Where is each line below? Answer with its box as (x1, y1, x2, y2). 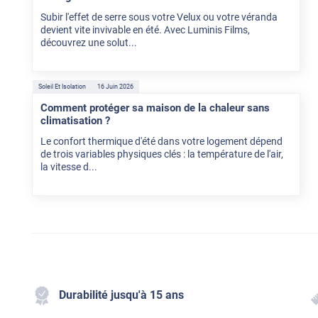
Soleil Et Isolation (38, 83, 86, 91)
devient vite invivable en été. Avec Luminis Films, (40, 24, 250, 36)
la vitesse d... (40, 161, 97, 173)
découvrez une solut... (40, 37, 137, 49)
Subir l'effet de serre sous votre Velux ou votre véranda (40, 11, 278, 23)
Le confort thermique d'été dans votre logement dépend (40, 136, 283, 148)
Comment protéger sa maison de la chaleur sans (40, 101, 270, 114)
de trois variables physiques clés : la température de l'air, (40, 148, 283, 160)
